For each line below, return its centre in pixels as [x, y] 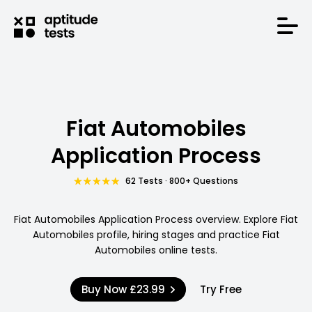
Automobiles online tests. [156, 250]
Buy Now [106, 289]
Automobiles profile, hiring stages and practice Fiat [156, 235]
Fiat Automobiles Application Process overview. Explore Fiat [156, 219]
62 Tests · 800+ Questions [182, 181]
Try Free [220, 289]
